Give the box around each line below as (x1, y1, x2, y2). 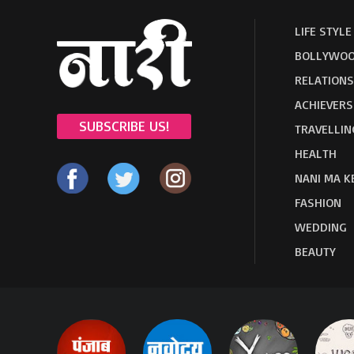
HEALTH (295, 145, 337, 161)
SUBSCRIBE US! (79, 117, 169, 134)
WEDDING (295, 219, 347, 235)
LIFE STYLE (295, 23, 352, 39)
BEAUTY (295, 243, 336, 259)
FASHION (295, 194, 341, 210)
